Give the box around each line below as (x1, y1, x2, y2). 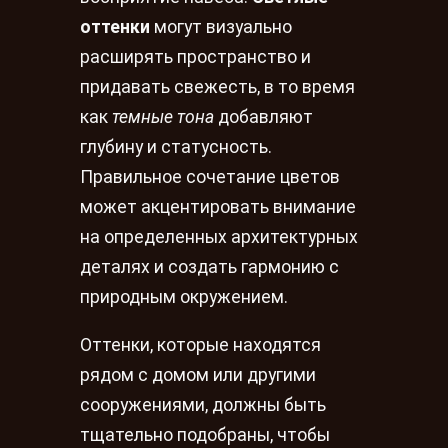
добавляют (214, 107, 313, 128)
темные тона (112, 107, 214, 128)
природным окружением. (80, 287, 288, 308)
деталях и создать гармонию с (80, 257, 339, 278)
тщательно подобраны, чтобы (80, 424, 330, 445)
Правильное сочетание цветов (80, 167, 340, 188)
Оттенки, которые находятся (80, 334, 321, 355)
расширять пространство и (80, 47, 311, 68)
